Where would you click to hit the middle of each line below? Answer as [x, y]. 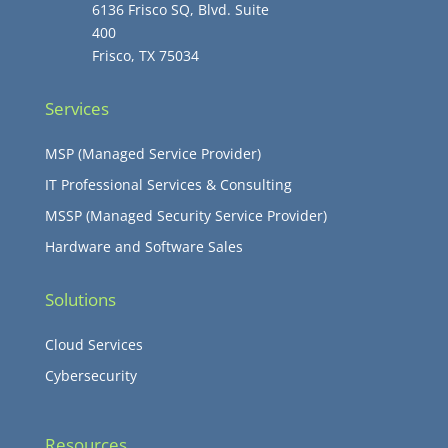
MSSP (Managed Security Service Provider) [185, 216]
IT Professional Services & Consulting [168, 185]
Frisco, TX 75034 [145, 56]
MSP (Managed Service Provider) [152, 154]
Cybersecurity [90, 376]
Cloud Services [93, 345]
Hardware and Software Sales [143, 247]
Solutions [80, 300]
